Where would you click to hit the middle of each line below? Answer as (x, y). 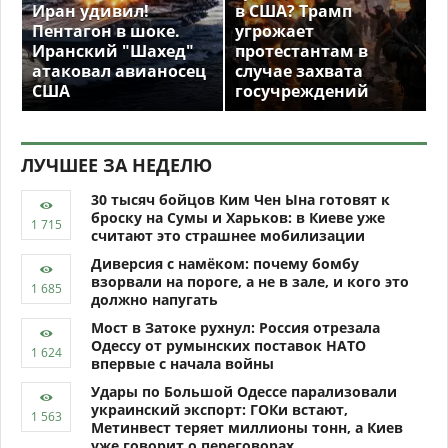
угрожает (274, 31)
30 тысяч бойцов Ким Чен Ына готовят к (240, 200)
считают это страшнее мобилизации (228, 236)
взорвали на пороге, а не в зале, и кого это (250, 282)
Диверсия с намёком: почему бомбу (225, 264)
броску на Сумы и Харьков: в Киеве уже (238, 218)
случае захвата (299, 71)
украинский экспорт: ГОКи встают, (219, 410)
